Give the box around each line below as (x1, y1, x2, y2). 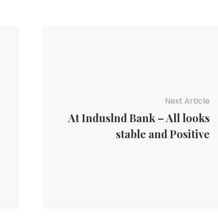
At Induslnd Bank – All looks (68, 110, 210, 125)
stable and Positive (115, 126, 210, 141)
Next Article (164, 95, 210, 107)
